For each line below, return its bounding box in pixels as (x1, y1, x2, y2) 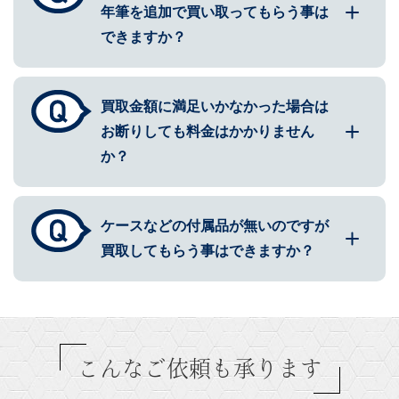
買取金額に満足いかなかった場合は (101, 99, 329, 115)
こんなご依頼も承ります (77, 357, 322, 380)
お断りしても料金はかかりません (101, 124, 314, 140)
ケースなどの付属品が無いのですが (101, 218, 329, 234)
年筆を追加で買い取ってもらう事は (101, 4, 329, 20)
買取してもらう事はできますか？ (101, 243, 314, 259)
